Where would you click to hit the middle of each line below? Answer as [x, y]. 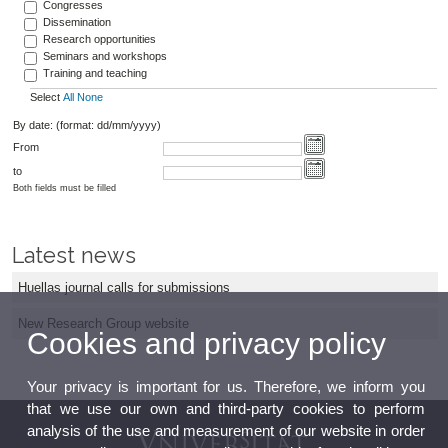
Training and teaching [94, 72]
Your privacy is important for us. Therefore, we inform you [226, 386]
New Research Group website [103, 324]
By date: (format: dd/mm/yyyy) [86, 124]
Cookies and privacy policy [206, 343]
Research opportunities [99, 38]
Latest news [74, 256]
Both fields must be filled [64, 188]
